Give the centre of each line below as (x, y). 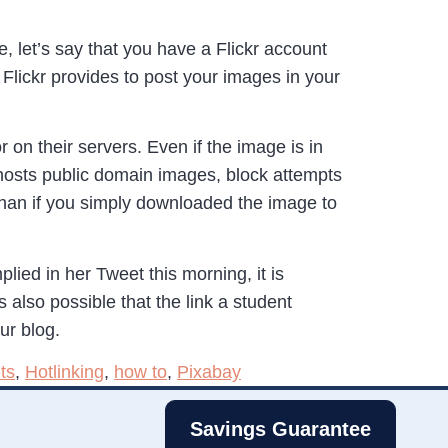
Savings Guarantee (280, 428)
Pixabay (209, 371)
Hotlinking (64, 371)
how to (140, 371)
